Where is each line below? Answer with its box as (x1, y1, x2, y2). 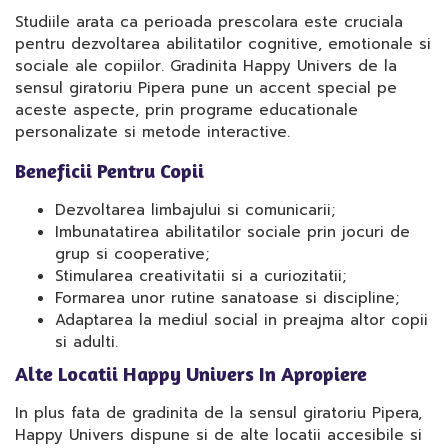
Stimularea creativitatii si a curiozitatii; (55, 265, 346, 287)
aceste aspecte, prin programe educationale (15, 99, 358, 121)
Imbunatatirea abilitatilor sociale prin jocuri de (55, 221, 410, 243)
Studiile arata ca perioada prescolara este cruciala (15, 11, 403, 33)
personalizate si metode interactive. (15, 121, 290, 143)
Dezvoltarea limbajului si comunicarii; (55, 199, 335, 221)
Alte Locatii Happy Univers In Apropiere (15, 361, 367, 386)
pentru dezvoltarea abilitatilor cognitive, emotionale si (15, 33, 431, 55)
